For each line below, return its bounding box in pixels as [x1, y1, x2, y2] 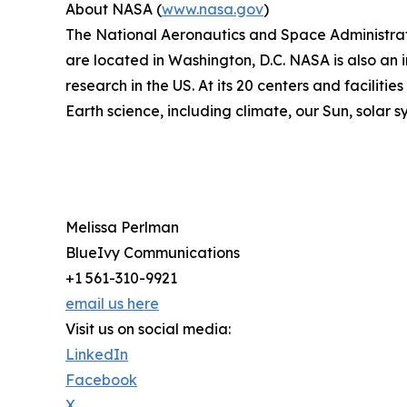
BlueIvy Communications [65, 243, 240, 262]
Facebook [65, 370, 137, 389]
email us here [65, 293, 159, 313]
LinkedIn [65, 344, 128, 363]
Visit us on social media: [65, 319, 231, 338]
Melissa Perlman [65, 217, 179, 236]
